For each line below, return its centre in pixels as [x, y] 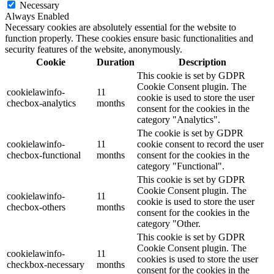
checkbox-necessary [46, 265]
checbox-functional [44, 155]
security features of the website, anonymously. [94, 50]
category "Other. [169, 224]
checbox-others [36, 207]
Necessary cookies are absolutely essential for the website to [120, 28]
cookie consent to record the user [200, 144]
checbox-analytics [41, 103]
